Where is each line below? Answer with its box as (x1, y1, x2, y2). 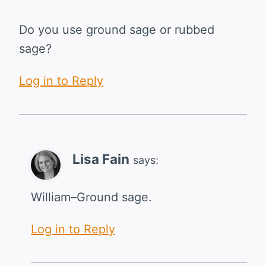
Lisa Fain (72, 151, 129, 167)
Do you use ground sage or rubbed (19, 23, 214, 37)
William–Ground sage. (31, 190, 152, 205)
